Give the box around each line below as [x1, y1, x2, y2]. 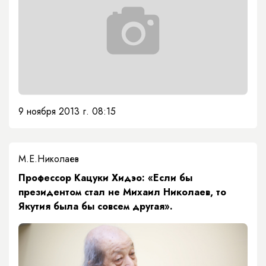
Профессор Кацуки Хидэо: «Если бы [18, 171, 192, 185]
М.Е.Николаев [18, 152, 79, 166]
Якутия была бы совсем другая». [18, 199, 173, 214]
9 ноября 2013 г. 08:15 [18, 104, 116, 119]
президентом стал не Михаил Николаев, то [18, 185, 226, 199]
